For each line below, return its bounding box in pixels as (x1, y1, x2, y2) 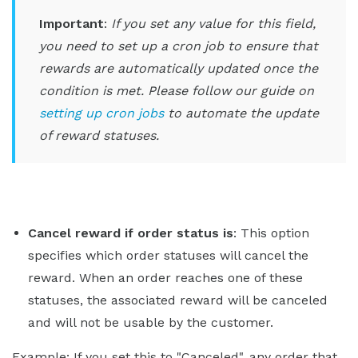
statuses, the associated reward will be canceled (28, 292, 328, 308)
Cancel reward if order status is (28, 225, 233, 241)
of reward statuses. (39, 127, 159, 143)
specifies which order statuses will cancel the (28, 247, 308, 263)
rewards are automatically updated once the (39, 60, 318, 76)
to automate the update (164, 105, 319, 121)
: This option (233, 225, 309, 241)
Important (39, 15, 104, 31)
